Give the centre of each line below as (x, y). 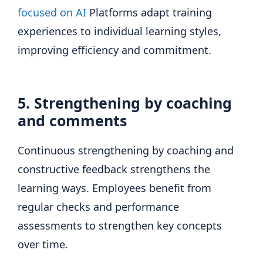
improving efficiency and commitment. (114, 50)
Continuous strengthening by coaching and (126, 150)
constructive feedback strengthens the (114, 169)
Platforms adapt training (149, 12)
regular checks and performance (98, 206)
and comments (72, 120)
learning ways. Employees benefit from (114, 188)
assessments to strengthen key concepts (120, 225)
